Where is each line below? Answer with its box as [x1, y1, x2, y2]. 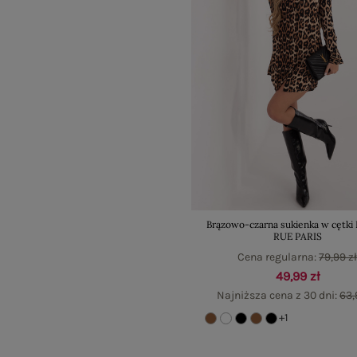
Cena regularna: [237, 249, 320, 264]
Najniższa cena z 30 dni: [216, 288, 339, 302]
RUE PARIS [273, 229, 322, 242]
